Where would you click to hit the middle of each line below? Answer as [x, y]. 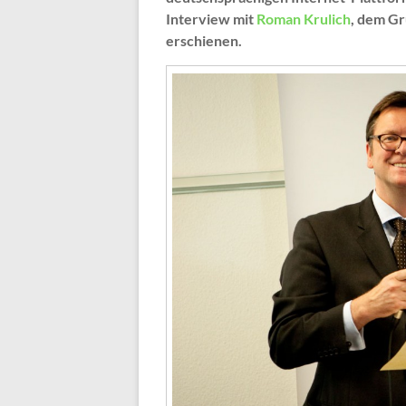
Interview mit [211, 19]
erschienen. [204, 41]
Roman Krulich [304, 19]
